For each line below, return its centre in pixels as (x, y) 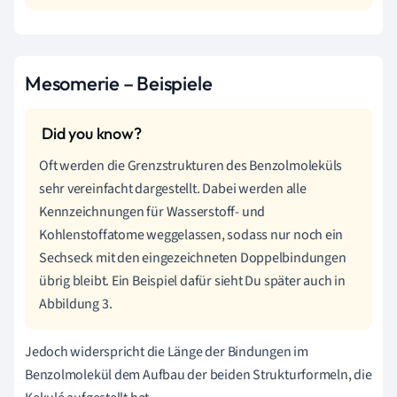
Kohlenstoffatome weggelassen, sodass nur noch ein (191, 234)
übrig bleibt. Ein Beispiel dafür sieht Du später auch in (192, 280)
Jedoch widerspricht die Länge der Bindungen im (167, 351)
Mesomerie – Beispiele (119, 83)
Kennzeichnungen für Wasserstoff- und (152, 211)
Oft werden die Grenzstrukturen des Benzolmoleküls (191, 165)
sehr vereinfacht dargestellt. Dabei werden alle (173, 188)
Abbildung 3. (76, 304)
